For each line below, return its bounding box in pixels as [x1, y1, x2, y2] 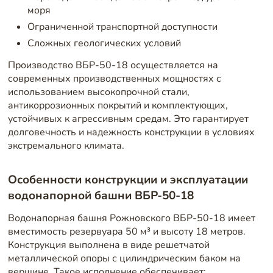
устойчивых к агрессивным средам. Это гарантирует [7, 112, 249, 126]
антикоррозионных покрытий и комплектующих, [7, 98, 228, 112]
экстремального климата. [7, 138, 124, 152]
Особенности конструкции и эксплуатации [7, 171, 248, 188]
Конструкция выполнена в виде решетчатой [7, 238, 210, 252]
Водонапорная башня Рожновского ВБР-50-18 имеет [7, 211, 255, 225]
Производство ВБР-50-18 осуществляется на [7, 58, 218, 72]
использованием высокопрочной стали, [7, 85, 190, 99]
